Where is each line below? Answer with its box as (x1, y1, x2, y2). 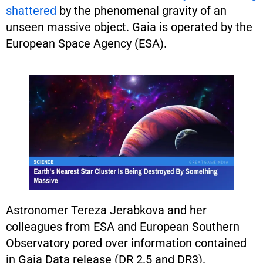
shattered (6, 4, 56, 18)
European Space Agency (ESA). (6, 36, 167, 50)
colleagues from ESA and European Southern (6, 219, 240, 234)
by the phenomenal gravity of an (56, 4, 227, 18)
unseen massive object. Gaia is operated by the (6, 20, 252, 34)
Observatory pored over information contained (6, 235, 247, 250)
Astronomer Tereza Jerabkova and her (6, 203, 207, 217)
